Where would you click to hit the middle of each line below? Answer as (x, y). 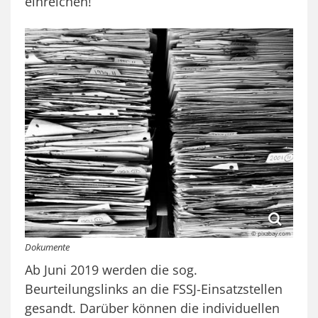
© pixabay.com (271, 234)
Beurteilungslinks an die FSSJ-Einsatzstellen (154, 289)
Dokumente (47, 247)
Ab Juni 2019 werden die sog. (111, 270)
